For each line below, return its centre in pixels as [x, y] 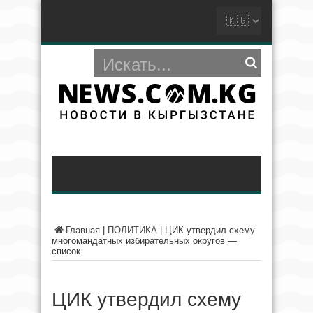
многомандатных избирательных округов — [144, 241]
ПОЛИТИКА [132, 230]
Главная [83, 230]
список [66, 251]
